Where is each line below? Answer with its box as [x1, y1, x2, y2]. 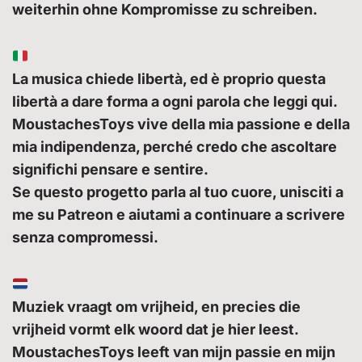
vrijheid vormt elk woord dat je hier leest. [12, 321, 299, 339]
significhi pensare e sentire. [12, 161, 208, 179]
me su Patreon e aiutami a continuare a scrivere [12, 206, 345, 224]
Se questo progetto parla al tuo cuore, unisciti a [12, 183, 343, 201]
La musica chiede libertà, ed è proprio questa [12, 70, 326, 88]
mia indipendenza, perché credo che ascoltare [12, 138, 337, 156]
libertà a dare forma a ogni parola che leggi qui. [12, 93, 338, 111]
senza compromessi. [12, 229, 158, 246]
